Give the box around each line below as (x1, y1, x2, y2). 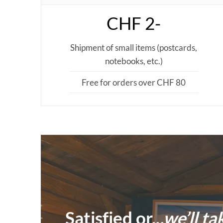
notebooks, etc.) (105, 55, 163, 66)
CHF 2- (107, 13, 161, 34)
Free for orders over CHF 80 (82, 77, 186, 88)
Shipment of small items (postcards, (70, 42, 198, 53)
